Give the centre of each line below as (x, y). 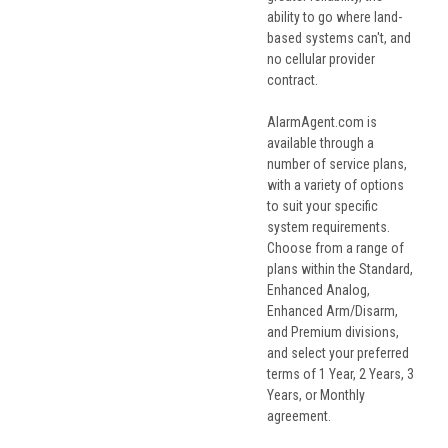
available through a (320, 143)
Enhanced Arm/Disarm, (332, 311)
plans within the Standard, (340, 269)
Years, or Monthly (316, 395)
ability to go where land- (334, 17)
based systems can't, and (339, 38)
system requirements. (328, 227)
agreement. (299, 416)
